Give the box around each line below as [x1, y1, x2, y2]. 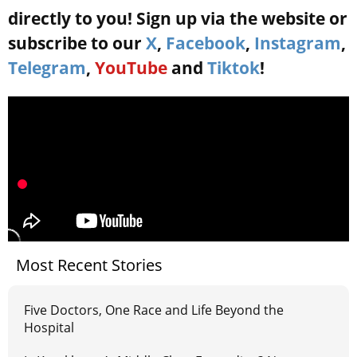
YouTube [95, 57, 167, 80]
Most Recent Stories [16, 254, 163, 277]
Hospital [24, 319, 74, 337]
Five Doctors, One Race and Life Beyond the [24, 301, 284, 320]
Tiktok [207, 57, 260, 80]
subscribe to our [8, 32, 146, 55]
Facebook [166, 32, 245, 55]
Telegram [8, 57, 86, 80]
